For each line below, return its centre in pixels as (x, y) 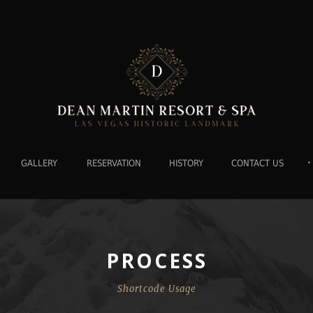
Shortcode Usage (156, 289)
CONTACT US (257, 163)
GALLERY (39, 163)
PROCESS (156, 261)
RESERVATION (114, 163)
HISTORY (186, 163)
